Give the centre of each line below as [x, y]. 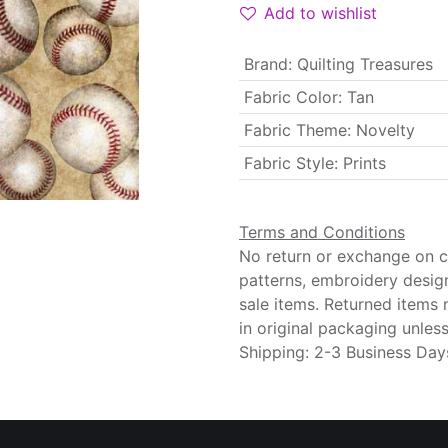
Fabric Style [288, 163]
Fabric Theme [295, 130]
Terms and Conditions [322, 232]
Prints [364, 163]
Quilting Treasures [364, 64]
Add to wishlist [320, 13]
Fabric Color [290, 97]
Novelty [385, 130]
